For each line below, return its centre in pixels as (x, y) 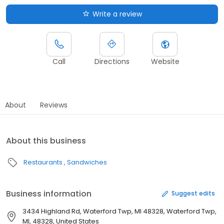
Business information (49, 193)
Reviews (54, 105)
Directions (112, 61)
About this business (46, 140)
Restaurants (43, 162)
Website (165, 61)
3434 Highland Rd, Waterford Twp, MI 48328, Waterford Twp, (119, 211)
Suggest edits (193, 193)
